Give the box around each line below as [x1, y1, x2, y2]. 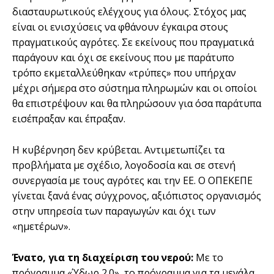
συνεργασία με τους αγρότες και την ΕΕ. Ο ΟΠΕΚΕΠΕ [12, 173, 253, 187]
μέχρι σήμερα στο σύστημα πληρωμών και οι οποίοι [12, 81, 257, 95]
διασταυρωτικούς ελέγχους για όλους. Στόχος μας [12, 4, 246, 18]
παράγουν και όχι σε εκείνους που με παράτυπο [12, 50, 234, 64]
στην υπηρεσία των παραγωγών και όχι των [12, 204, 216, 218]
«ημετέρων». [12, 219, 70, 233]
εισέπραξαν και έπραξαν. [12, 111, 125, 125]
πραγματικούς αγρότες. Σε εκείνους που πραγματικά [12, 35, 254, 49]
